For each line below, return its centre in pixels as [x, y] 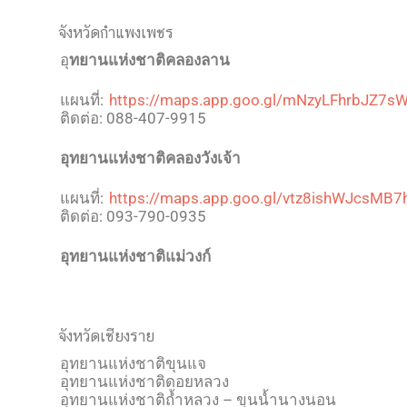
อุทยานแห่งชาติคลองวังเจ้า [150, 158]
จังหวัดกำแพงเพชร [116, 33]
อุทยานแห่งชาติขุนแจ [133, 363]
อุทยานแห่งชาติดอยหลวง [144, 382]
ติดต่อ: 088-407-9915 [133, 118]
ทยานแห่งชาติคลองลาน [149, 60]
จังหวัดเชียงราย [106, 336]
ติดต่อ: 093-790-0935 [133, 216]
